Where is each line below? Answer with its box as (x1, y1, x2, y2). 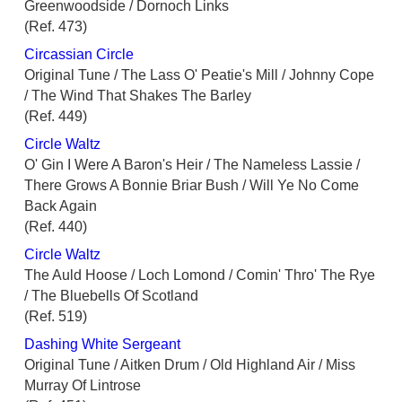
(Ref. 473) (24, 19, 87, 35)
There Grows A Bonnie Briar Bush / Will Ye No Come (24, 178, 359, 194)
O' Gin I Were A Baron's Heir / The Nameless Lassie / (24, 157, 360, 173)
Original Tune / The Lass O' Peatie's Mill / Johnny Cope (24, 67, 374, 83)
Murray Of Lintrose (24, 378, 141, 394)
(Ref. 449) (24, 109, 87, 125)
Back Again (24, 198, 97, 214)
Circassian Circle (24, 47, 134, 63)
